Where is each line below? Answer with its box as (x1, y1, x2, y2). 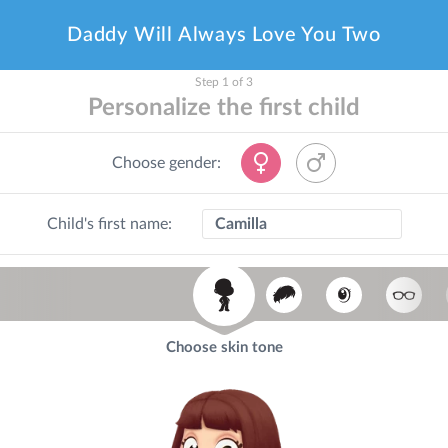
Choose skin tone (165, 340, 283, 355)
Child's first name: (46, 216, 172, 232)
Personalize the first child (88, 96, 360, 120)
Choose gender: (112, 154, 221, 171)
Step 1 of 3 (195, 76, 253, 88)
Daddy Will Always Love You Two (67, 25, 381, 45)
